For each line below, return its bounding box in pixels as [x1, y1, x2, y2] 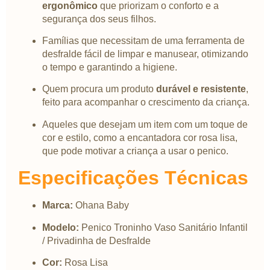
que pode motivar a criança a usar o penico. [42, 145, 228, 156]
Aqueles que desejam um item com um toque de [42, 119, 248, 130]
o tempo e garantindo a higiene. [42, 62, 177, 73]
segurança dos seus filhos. [42, 13, 156, 24]
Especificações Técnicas [18, 167, 248, 189]
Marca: [42, 200, 73, 211]
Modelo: [42, 222, 79, 233]
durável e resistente [156, 84, 246, 95]
